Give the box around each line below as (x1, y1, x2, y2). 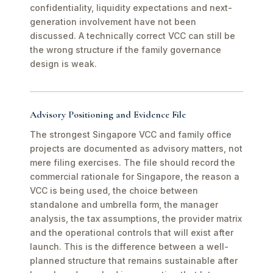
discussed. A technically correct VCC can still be (30, 30, 235, 41)
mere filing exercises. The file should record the (30, 157, 235, 168)
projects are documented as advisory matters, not (30, 143, 243, 154)
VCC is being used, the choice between (30, 185, 198, 196)
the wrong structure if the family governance (30, 44, 221, 55)
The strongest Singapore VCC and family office (30, 129, 232, 140)
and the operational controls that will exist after (30, 227, 233, 238)
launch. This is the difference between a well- (30, 241, 229, 252)
